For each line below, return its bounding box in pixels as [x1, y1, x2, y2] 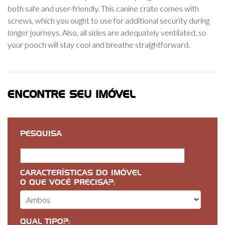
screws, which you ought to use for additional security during [8, 16, 209, 25]
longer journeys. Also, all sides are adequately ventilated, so [8, 28, 206, 37]
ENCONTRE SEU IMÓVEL [8, 90, 135, 100]
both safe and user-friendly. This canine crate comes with [8, 4, 199, 13]
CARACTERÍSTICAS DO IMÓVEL [20, 169, 141, 177]
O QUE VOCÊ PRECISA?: [20, 179, 121, 186]
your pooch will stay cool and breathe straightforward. [8, 40, 190, 49]
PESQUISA [20, 130, 62, 138]
